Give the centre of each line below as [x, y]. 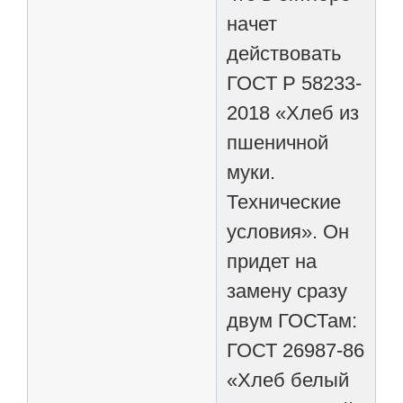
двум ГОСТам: [292, 320]
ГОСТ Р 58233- [295, 83]
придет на [272, 261]
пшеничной [278, 142]
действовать [284, 53]
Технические [284, 201]
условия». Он [288, 231]
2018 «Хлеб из [293, 112]
